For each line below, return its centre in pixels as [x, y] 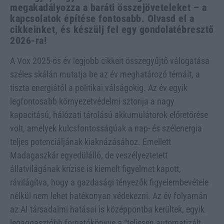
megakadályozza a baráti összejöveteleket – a [108, 7]
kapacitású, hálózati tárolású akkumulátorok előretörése [109, 114]
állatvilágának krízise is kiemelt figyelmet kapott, [95, 168]
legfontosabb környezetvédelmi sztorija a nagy [92, 101]
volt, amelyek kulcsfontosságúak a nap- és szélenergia [106, 128]
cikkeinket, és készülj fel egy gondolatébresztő [112, 29]
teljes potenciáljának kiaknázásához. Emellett [90, 141]
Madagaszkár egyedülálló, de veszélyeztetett [89, 155]
